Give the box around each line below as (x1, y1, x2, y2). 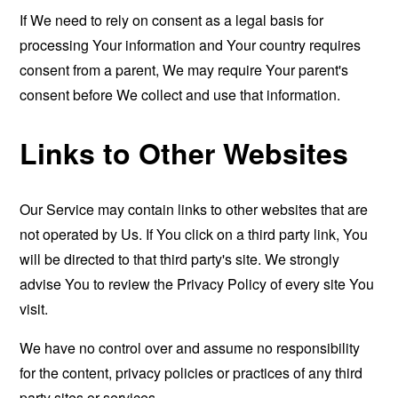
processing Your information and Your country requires (20, 35, 362, 55)
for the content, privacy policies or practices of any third (20, 362, 363, 384)
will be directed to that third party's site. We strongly (20, 249, 340, 270)
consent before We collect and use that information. (20, 84, 341, 105)
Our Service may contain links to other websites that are (20, 199, 369, 220)
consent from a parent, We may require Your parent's (20, 60, 349, 80)
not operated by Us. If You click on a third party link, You (20, 224, 369, 245)
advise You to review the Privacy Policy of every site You (20, 274, 375, 295)
